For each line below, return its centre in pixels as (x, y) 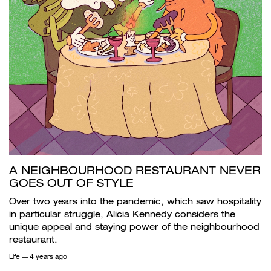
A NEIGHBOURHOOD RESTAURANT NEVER (135, 170)
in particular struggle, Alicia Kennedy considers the (122, 214)
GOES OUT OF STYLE (71, 183)
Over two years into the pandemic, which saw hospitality (135, 201)
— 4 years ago (44, 256)
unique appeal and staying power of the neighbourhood (134, 227)
